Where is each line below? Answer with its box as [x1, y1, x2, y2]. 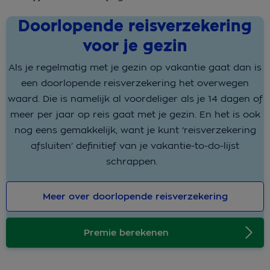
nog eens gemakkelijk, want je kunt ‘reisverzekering [14, 124, 256, 136]
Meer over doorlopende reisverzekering [42, 190, 228, 202]
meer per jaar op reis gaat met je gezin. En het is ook [10, 108, 260, 120]
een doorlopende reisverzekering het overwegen [21, 77, 249, 89]
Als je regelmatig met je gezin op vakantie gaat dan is [8, 61, 262, 73]
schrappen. [106, 155, 164, 167]
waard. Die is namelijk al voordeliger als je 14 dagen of [7, 92, 263, 104]
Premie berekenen [83, 226, 169, 239]
